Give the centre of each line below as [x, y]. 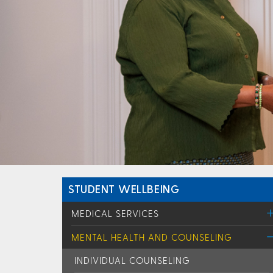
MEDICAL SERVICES [115, 213]
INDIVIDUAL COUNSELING [132, 260]
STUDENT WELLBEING [124, 188]
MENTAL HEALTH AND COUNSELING [152, 237]
